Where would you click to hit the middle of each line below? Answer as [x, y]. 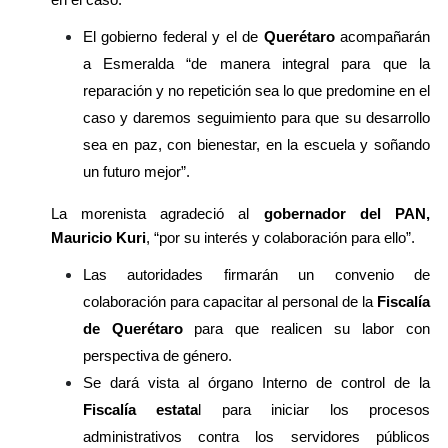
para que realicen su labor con [306, 328]
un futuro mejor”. [136, 171]
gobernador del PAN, [339, 213]
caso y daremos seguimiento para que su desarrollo [256, 117]
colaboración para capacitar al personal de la [229, 301]
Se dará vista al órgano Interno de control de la [256, 382]
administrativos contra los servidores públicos [256, 436]
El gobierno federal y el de [173, 36]
